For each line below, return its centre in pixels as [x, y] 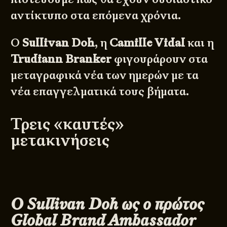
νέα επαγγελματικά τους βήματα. [100, 92]
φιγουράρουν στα [160, 59]
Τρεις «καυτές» [68, 123]
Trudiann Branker [61, 59]
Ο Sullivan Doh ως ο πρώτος [108, 203]
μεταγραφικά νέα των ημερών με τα [105, 75]
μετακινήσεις [60, 140]
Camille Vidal [147, 43]
